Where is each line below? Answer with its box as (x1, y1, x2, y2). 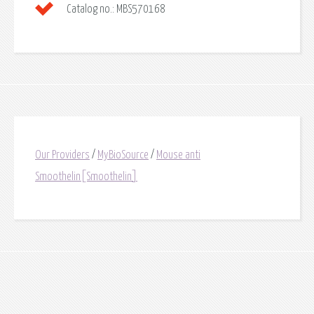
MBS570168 (114, 4, 165, 15)
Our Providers (35, 149, 90, 161)
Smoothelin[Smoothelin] (35, 171, 137, 183)
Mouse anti (156, 149, 200, 161)
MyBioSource (97, 149, 149, 161)
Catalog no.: (67, 4, 114, 15)
